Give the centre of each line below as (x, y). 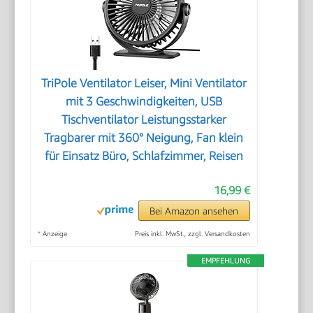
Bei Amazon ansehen (194, 211)
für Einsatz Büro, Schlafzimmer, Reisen (144, 156)
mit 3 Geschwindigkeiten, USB (144, 102)
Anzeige (54, 234)
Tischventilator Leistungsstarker (144, 120)
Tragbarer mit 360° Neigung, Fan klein (144, 138)
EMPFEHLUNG (225, 261)
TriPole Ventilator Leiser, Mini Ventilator (144, 83)
